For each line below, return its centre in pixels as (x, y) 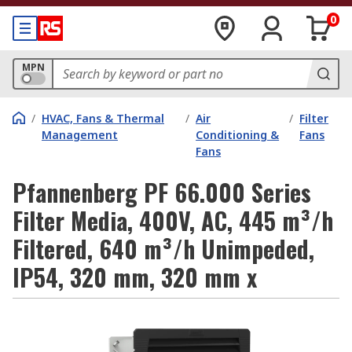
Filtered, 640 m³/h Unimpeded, (163, 249)
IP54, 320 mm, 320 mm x (135, 277)
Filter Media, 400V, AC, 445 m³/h (173, 220)
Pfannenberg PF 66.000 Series (162, 192)
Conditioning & (238, 135)
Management (80, 135)
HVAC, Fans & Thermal (103, 118)
